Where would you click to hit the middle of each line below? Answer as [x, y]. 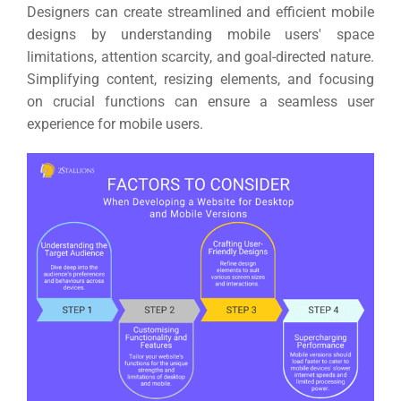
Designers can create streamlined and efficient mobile [200, 12]
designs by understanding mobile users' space [200, 34]
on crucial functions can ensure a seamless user [200, 101]
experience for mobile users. [115, 124]
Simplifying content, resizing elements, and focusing [200, 79]
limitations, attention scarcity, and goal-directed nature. [200, 56]
